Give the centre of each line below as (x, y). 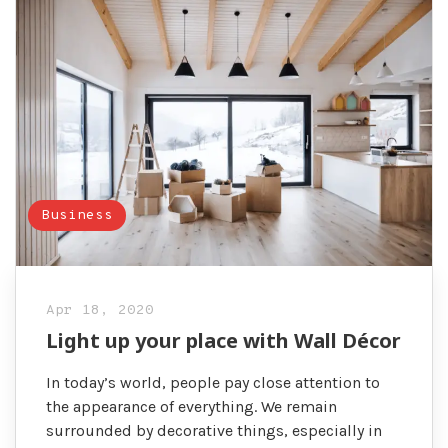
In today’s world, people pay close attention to (213, 382)
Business (77, 215)
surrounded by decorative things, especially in (214, 430)
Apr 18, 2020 (100, 310)
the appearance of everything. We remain (191, 406)
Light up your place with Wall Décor (223, 340)
